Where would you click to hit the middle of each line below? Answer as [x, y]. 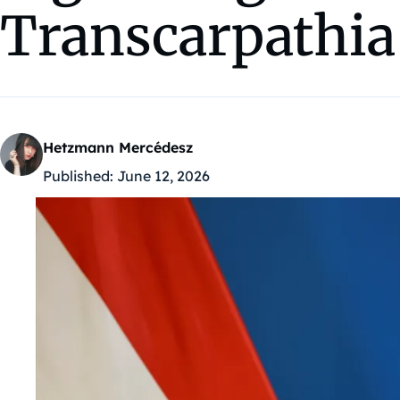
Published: [78, 176]
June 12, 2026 [163, 176]
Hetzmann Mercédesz [118, 148]
